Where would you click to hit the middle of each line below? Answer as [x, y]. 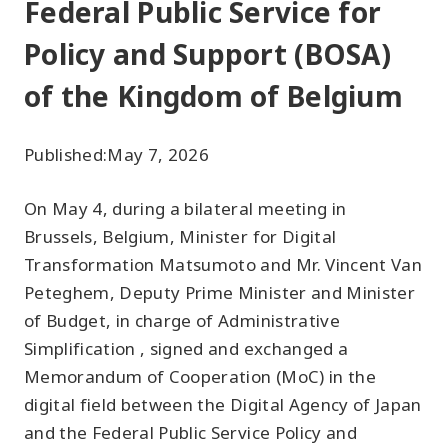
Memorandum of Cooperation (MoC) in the [200, 376]
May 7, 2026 [158, 154]
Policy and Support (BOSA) [207, 54]
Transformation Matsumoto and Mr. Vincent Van [223, 264]
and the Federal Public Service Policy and [190, 432]
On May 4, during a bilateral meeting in [185, 208]
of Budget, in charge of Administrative [182, 320]
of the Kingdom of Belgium [213, 96]
